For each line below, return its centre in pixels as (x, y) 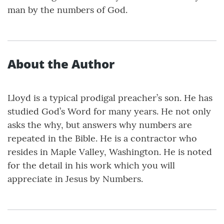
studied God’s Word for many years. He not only (109, 111)
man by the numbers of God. (67, 10)
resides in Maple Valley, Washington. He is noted (110, 152)
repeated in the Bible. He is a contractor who (102, 138)
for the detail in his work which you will (91, 165)
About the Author (61, 64)
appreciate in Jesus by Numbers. (75, 179)
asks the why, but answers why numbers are (100, 125)
